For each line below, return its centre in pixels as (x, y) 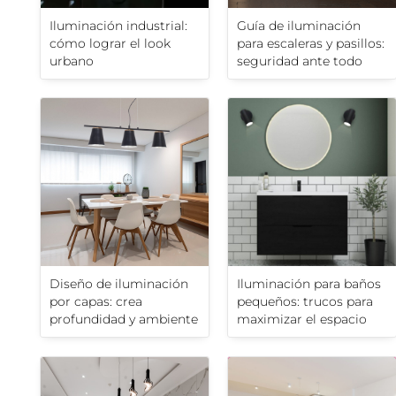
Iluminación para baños (309, 284)
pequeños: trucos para (305, 302)
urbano (72, 61)
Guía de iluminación (299, 26)
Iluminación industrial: (118, 26)
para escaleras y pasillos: (311, 44)
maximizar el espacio (302, 320)
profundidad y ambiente (124, 320)
